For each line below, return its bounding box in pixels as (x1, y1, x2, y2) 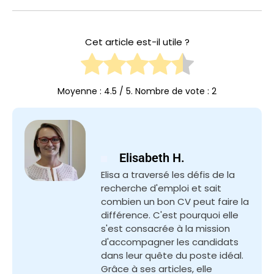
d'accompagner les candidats (101, 235, 239, 249)
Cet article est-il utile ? (84, 35, 190, 49)
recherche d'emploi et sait (101, 182, 221, 195)
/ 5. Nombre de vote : (117, 85, 212, 98)
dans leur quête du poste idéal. (101, 249, 243, 262)
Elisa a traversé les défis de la (101, 168, 235, 182)
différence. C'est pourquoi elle (101, 209, 239, 222)
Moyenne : (57, 85, 104, 98)
